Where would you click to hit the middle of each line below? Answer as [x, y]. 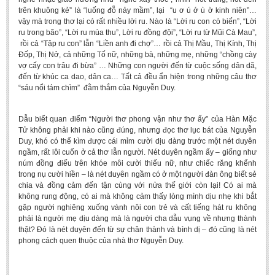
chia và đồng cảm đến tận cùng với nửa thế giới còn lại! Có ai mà [137, 185]
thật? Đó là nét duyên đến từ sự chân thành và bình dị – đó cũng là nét [137, 230]
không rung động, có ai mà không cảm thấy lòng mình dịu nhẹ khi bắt [137, 196]
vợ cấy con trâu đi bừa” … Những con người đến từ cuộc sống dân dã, [137, 66]
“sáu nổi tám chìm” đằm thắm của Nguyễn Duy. [98, 88]
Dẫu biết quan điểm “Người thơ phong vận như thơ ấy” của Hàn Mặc [137, 119]
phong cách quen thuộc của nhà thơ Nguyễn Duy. [101, 241]
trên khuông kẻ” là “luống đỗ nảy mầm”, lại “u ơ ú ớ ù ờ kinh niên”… [137, 10]
